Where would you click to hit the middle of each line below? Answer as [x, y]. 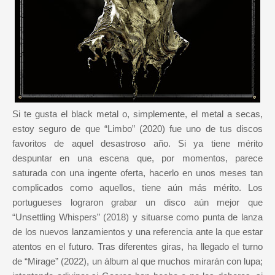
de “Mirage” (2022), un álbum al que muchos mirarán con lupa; [137, 261]
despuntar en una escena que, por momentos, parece [137, 158]
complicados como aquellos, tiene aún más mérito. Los [137, 188]
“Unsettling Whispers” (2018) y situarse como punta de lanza [137, 217]
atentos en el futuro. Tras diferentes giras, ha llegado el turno [137, 247]
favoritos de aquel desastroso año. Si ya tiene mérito [137, 144]
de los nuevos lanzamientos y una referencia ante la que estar [137, 232]
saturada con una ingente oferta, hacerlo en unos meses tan [137, 173]
